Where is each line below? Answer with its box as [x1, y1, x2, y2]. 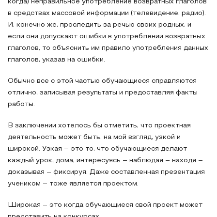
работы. [8, 101, 35, 108]
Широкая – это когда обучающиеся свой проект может [8, 202, 202, 208]
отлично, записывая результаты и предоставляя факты [8, 90, 198, 96]
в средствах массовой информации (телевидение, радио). [8, 10, 206, 16]
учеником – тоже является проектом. [8, 181, 139, 187]
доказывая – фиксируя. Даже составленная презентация [8, 169, 205, 175]
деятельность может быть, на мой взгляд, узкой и [8, 134, 181, 140]
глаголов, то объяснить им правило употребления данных [8, 45, 208, 51]
